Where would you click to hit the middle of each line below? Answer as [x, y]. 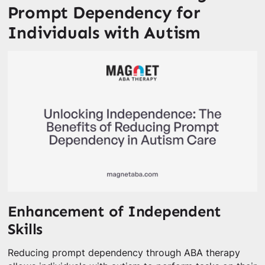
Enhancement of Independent [114, 211]
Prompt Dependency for [104, 13]
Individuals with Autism [104, 33]
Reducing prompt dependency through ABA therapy [124, 253]
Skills [25, 229]
